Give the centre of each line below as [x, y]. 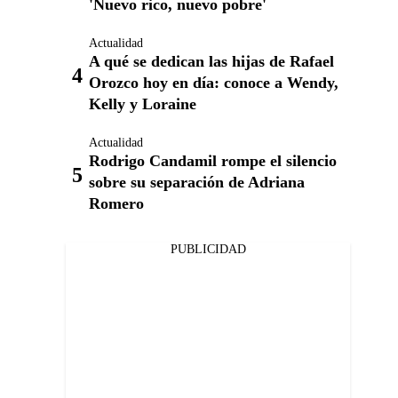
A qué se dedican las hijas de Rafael [211, 61]
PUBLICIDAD [208, 249]
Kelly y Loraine [143, 104]
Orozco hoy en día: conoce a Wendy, [214, 83]
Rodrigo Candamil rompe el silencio [213, 161]
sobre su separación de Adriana [197, 182]
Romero [116, 203]
